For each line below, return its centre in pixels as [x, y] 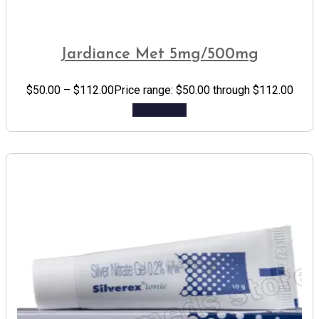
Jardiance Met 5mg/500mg [159, 55]
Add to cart [159, 110]
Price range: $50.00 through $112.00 [203, 90]
